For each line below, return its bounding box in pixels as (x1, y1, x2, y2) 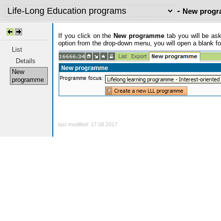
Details (16, 57, 36, 65)
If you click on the (58, 32, 114, 39)
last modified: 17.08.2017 (58, 121, 117, 127)
